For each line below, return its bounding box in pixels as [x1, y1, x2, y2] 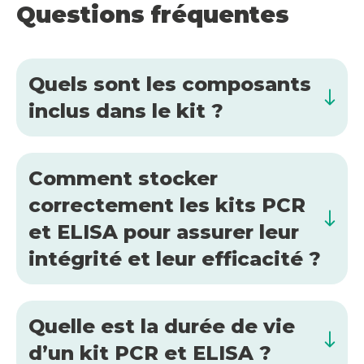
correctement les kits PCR [28, 193, 305, 217]
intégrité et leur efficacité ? [28, 246, 321, 271]
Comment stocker [28, 166, 218, 190]
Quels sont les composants [28, 71, 311, 96]
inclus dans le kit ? [28, 98, 223, 123]
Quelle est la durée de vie [28, 314, 295, 338]
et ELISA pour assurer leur [28, 219, 299, 244]
